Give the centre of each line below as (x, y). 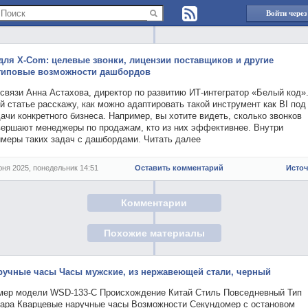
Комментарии (154, 202)
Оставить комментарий (179, 168)
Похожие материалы (154, 233)
